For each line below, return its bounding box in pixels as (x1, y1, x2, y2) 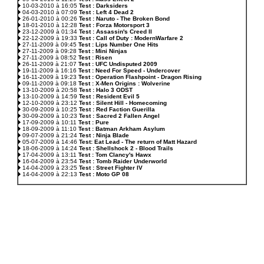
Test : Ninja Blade (79, 132, 129, 138)
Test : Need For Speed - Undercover (78, 67, 180, 74)
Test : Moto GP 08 (79, 171, 129, 177)
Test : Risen (78, 54, 112, 61)
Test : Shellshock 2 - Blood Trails (79, 145, 173, 151)
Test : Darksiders (79, 2, 128, 9)
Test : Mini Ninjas (78, 48, 127, 54)
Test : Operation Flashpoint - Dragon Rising (78, 74, 202, 80)
